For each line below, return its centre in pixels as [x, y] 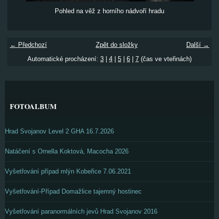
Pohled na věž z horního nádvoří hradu [109, 11]
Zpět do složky [117, 45]
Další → [198, 45]
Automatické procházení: [64, 59]
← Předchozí [28, 45]
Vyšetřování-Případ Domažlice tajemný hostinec [73, 191]
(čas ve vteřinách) [165, 59]
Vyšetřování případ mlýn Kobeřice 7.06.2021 [68, 171]
